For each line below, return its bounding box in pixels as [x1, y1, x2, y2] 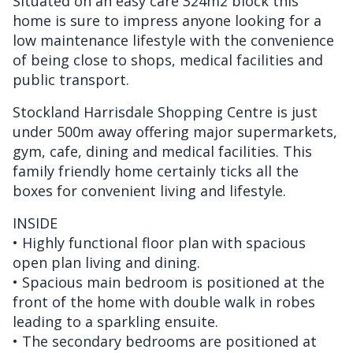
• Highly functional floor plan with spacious [13, 232, 306, 252]
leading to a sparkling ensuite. [13, 311, 218, 331]
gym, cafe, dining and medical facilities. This [13, 141, 312, 161]
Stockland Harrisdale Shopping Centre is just [13, 102, 318, 121]
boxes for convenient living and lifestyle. [13, 180, 286, 200]
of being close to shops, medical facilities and [13, 50, 323, 69]
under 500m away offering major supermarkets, [13, 121, 337, 141]
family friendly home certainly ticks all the [13, 161, 299, 180]
